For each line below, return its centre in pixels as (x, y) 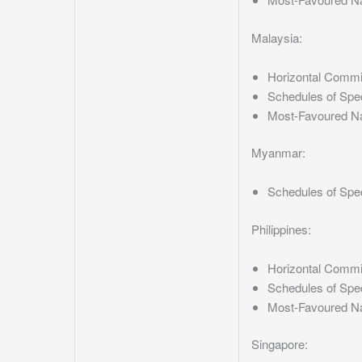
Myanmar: (278, 152)
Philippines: (281, 229)
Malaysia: (277, 37)
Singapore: (280, 344)
